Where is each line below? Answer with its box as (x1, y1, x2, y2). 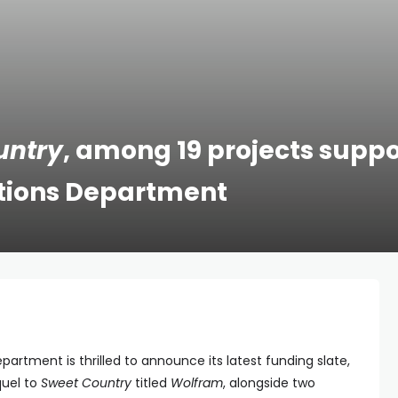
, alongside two (223, 374, 315, 392)
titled (131, 374, 171, 392)
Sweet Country (41, 374, 131, 392)
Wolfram (171, 374, 223, 392)
